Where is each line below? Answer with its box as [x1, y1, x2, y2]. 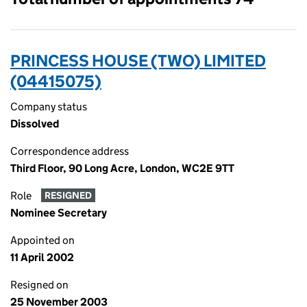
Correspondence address [10, 145, 129, 158]
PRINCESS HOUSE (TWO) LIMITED [10, 51, 266, 71]
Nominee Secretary [10, 206, 107, 219]
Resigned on [10, 278, 69, 291]
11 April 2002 [10, 251, 74, 264]
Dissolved [10, 117, 59, 130]
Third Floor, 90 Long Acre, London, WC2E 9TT [10, 162, 234, 175]
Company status [10, 100, 87, 113]
